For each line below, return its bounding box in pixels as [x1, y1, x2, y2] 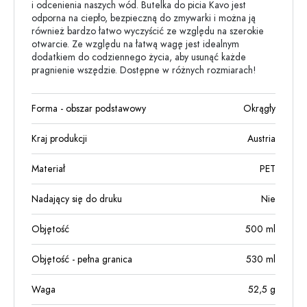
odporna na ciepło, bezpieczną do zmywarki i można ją [32, 12, 256, 25]
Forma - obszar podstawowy [32, 102, 146, 115]
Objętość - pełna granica [32, 253, 132, 266]
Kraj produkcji [32, 132, 87, 145]
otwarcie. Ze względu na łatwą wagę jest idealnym [32, 38, 239, 51]
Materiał [32, 162, 65, 175]
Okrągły [243, 102, 275, 115]
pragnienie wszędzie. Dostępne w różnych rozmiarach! [32, 64, 256, 77]
